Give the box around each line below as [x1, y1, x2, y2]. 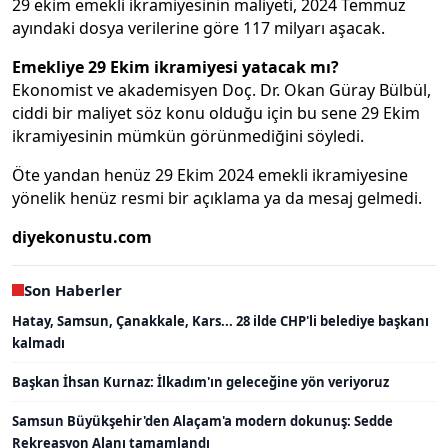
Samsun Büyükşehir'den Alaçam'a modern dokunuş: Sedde [12, 411, 393, 430]
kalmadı [12, 333, 65, 352]
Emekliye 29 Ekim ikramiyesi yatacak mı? [12, 55, 339, 78]
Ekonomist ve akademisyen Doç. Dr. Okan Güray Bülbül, [12, 78, 431, 101]
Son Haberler [24, 279, 122, 300]
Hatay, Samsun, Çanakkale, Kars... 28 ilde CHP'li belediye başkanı [12, 311, 429, 330]
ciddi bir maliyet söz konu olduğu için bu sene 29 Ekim [12, 101, 420, 124]
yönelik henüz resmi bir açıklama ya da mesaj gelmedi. [12, 186, 422, 209]
